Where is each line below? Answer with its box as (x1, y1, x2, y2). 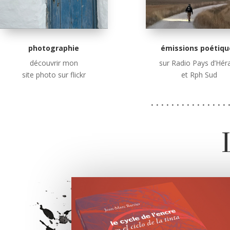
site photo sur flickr (22, 69, 86, 80)
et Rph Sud (181, 69, 218, 80)
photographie (28, 43, 80, 53)
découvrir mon (29, 57, 78, 68)
